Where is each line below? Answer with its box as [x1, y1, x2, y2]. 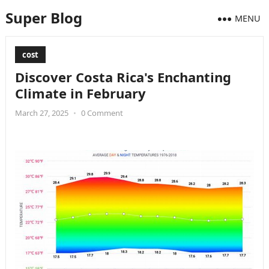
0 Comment [80, 107, 123, 118]
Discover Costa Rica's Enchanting [14, 68, 231, 86]
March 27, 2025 [14, 107, 68, 118]
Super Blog [5, 8, 82, 28]
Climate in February [14, 84, 146, 102]
